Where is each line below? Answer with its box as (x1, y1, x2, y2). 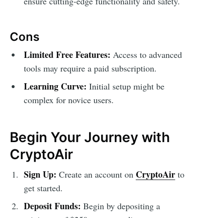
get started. (23, 182, 63, 194)
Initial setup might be (86, 80, 164, 92)
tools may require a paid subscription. (23, 62, 157, 74)
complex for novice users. (23, 94, 114, 106)
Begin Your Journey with (10, 129, 170, 146)
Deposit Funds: (23, 199, 81, 212)
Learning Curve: (23, 80, 87, 93)
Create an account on (56, 168, 136, 180)
